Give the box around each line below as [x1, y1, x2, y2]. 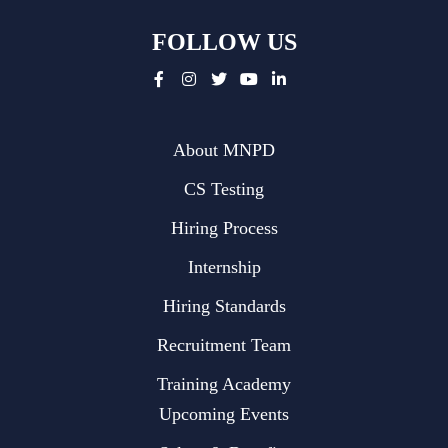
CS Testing [184, 179, 264, 199]
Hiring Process [170, 218, 278, 238]
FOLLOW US [151, 29, 297, 55]
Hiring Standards [162, 296, 286, 316]
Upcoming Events [159, 404, 289, 424]
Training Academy [157, 374, 291, 394]
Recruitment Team [157, 335, 291, 355]
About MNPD [173, 140, 275, 160]
